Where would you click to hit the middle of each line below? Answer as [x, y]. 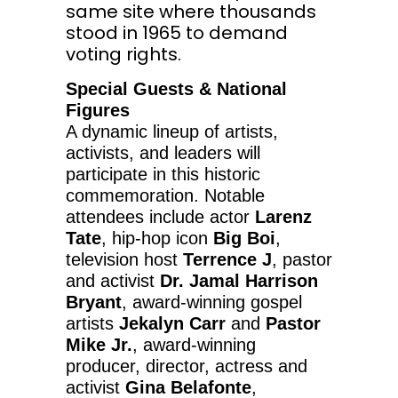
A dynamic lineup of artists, [172, 132]
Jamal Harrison [254, 281]
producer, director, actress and [187, 366]
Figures [98, 111]
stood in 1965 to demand [177, 33]
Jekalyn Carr [172, 324]
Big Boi [244, 239]
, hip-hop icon [157, 239]
